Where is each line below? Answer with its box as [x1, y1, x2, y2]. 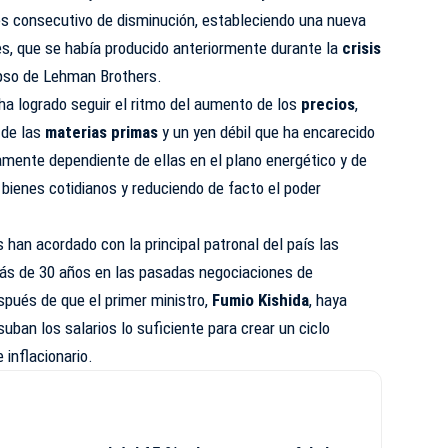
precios [301, 94, 356, 114]
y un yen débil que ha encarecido [158, 122, 376, 142]
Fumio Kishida [212, 290, 310, 310]
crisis [342, 38, 382, 58]
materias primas [41, 122, 159, 142]
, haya [309, 290, 348, 310]
